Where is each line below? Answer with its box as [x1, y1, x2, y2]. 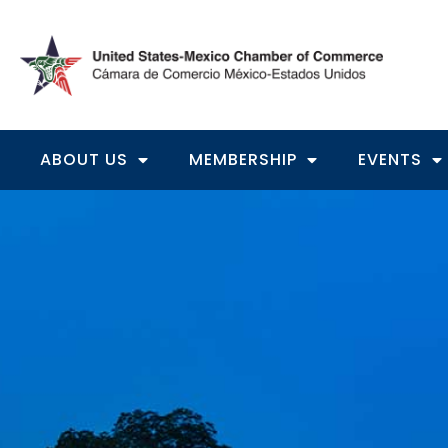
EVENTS [358, 148, 422, 171]
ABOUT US [40, 148, 128, 171]
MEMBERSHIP [189, 148, 297, 171]
